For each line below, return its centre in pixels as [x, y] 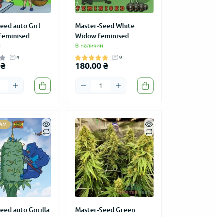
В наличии [89, 46]
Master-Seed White [105, 26]
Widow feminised [102, 36]
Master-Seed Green [105, 209]
